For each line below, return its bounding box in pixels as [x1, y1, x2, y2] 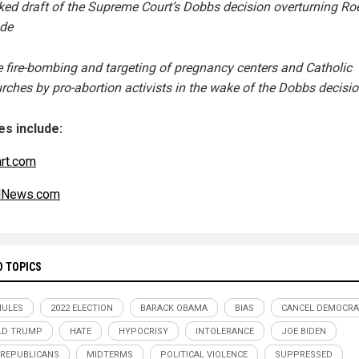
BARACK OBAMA [140, 303, 208, 314]
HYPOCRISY [119, 326, 168, 337]
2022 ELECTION [50, 303, 113, 314]
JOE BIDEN [281, 326, 326, 337]
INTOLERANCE [196, 326, 254, 337]
